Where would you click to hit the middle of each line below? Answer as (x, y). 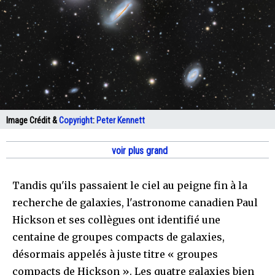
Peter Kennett (121, 120)
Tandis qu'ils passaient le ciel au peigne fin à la (130, 185)
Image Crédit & (33, 120)
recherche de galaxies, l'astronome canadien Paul (135, 202)
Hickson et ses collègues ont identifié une (116, 219)
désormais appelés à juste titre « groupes (115, 254)
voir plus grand (138, 150)
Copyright (76, 120)
